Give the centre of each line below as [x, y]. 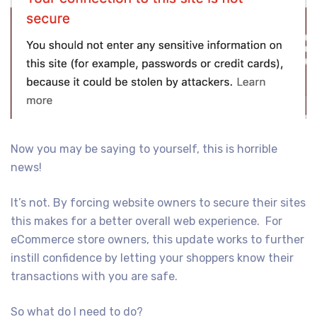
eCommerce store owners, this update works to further [157, 239]
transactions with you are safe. [94, 276]
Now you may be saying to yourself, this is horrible [144, 149]
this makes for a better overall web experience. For [146, 221]
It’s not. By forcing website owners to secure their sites [158, 202]
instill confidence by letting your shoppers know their [152, 258]
